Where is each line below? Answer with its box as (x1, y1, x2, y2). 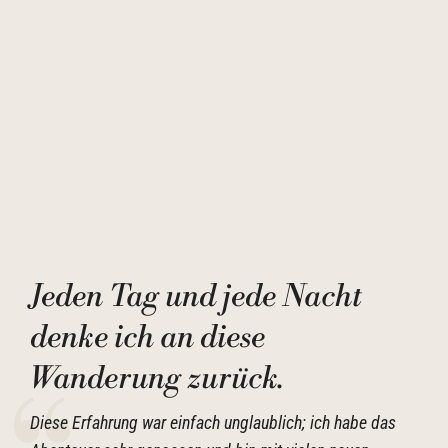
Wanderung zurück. (30, 360, 283, 398)
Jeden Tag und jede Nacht (30, 278, 362, 316)
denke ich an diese (30, 319, 265, 357)
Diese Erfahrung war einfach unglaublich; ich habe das (30, 412, 396, 433)
